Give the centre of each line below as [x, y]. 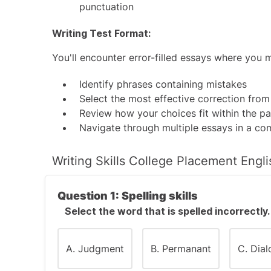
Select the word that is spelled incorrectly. [167, 211]
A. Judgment [95, 249]
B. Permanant [181, 249]
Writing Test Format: [101, 33]
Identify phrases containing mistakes [163, 84]
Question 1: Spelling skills [128, 196]
